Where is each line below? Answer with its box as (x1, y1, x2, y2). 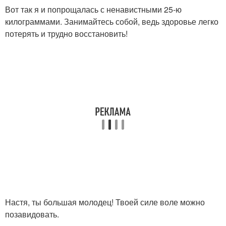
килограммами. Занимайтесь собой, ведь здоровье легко (5, 15, 218, 27)
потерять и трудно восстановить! (5, 27, 128, 39)
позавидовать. (5, 208, 59, 220)
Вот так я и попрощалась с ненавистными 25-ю (5, 3, 182, 15)
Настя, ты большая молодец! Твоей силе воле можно (5, 196, 205, 208)
